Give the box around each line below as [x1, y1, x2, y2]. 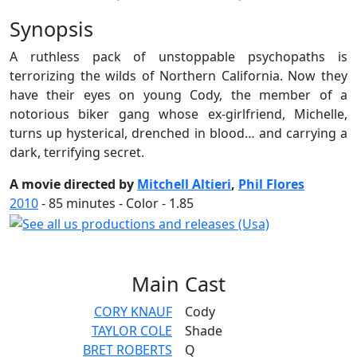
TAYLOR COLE [92, 321, 172, 339]
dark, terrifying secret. [10, 143, 144, 162]
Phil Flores [238, 175, 304, 194]
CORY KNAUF [94, 302, 172, 320]
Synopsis [10, 15, 93, 43]
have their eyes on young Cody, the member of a [10, 86, 347, 104]
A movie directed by [10, 175, 137, 194]
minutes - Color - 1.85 [63, 194, 194, 213]
